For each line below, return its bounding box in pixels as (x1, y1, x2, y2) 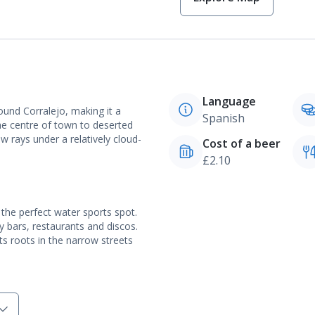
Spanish (202, 110, 245, 126)
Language (202, 94, 256, 109)
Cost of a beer (202, 136, 281, 151)
